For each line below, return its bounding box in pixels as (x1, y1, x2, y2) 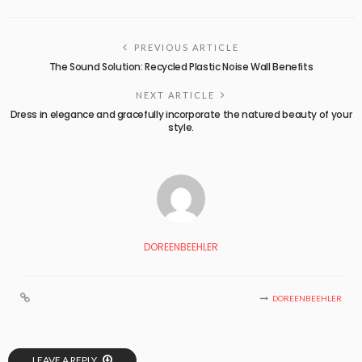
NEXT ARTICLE (136, 89, 215, 100)
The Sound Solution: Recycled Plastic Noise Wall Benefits (48, 59, 314, 74)
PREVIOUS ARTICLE (134, 41, 239, 53)
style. (168, 120, 194, 134)
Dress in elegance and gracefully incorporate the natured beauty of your (10, 107, 352, 121)
